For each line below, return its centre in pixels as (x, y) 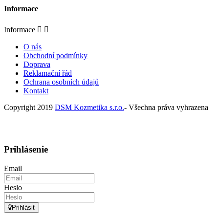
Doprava (37, 64)
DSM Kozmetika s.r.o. (89, 107)
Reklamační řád (48, 73)
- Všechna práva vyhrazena (166, 107)
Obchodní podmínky (55, 55)
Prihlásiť (23, 208)
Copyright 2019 (29, 107)
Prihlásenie (26, 150)
